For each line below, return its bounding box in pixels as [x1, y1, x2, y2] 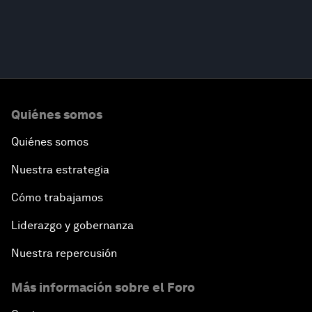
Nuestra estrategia [11, 162, 109, 176]
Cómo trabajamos [11, 190, 103, 204]
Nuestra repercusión [11, 246, 117, 260]
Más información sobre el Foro [11, 279, 195, 295]
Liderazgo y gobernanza [11, 218, 134, 232]
